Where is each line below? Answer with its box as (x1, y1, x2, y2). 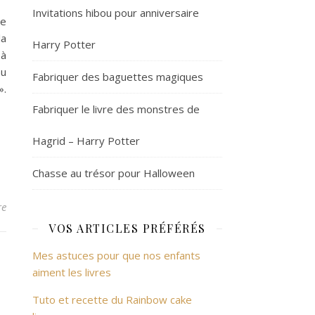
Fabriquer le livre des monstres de (32, 102, 200, 116)
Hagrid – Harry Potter (32, 134, 140, 148)
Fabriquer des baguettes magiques (32, 70, 203, 84)
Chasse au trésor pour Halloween (32, 166, 195, 180)
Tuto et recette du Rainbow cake (32, 292, 192, 307)
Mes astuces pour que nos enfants (32, 248, 200, 262)
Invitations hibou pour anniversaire (32, 6, 199, 20)
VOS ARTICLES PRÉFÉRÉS (49, 221, 206, 236)
